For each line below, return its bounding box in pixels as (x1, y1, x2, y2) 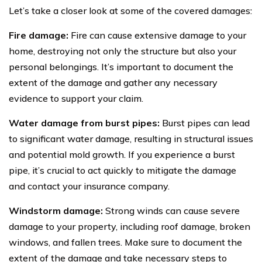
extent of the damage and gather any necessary (9, 76, 218, 88)
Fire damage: (9, 29, 68, 41)
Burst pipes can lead (160, 116, 250, 129)
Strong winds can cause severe (103, 204, 240, 216)
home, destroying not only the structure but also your (9, 44, 236, 57)
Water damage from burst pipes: (9, 116, 160, 129)
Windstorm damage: (9, 204, 103, 216)
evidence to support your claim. (9, 92, 143, 104)
